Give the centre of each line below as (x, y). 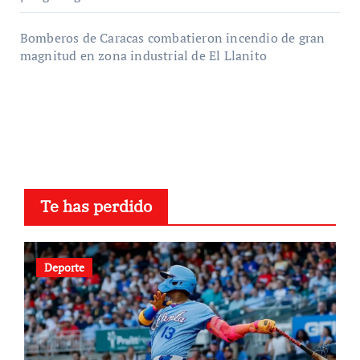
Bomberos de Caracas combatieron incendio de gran (172, 37)
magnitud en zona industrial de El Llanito (143, 55)
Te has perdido (96, 206)
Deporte (64, 267)
